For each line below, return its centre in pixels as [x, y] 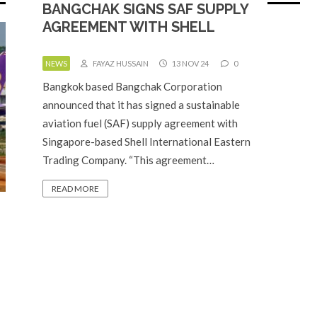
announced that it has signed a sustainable [141, 105]
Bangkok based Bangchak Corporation [132, 86]
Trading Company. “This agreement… [128, 160]
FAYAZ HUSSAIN [120, 63]
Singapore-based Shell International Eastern [146, 142]
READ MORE [75, 189]
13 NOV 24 [190, 63]
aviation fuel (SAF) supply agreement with [140, 123]
